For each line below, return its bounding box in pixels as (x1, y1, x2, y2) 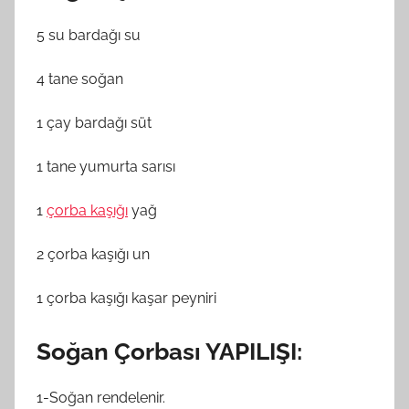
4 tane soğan (37, 69, 123, 88)
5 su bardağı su (37, 26, 141, 44)
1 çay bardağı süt (37, 113, 152, 131)
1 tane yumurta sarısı (37, 157, 175, 175)
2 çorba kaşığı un (37, 245, 150, 263)
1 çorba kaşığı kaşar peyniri (37, 288, 216, 307)
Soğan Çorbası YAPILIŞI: (37, 337, 302, 365)
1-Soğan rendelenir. (37, 389, 165, 406)
